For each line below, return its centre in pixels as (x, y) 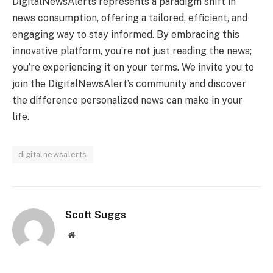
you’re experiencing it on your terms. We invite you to (133, 67)
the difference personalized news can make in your (127, 100)
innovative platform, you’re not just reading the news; (132, 51)
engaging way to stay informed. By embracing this (126, 34)
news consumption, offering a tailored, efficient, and (130, 18)
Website (88, 234)
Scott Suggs (96, 214)
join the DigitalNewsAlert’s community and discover (129, 83)
